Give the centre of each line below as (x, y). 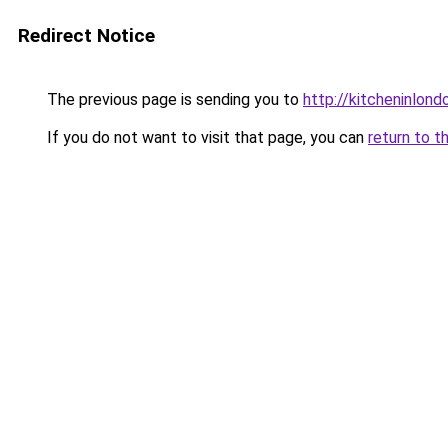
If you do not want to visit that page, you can (205, 137)
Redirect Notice (86, 35)
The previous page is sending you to (173, 99)
